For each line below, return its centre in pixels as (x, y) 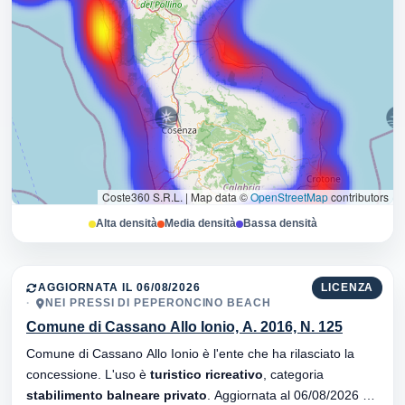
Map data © (219, 197)
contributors (358, 197)
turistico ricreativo (207, 375)
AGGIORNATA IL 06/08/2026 (119, 288)
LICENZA (347, 288)
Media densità (200, 224)
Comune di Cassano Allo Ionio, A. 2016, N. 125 (184, 327)
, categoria (297, 375)
